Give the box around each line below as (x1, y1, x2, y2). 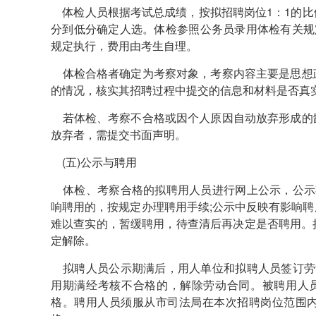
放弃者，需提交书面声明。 (51, 126, 186, 142)
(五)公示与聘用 (51, 154, 137, 170)
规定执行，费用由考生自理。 (51, 37, 197, 54)
